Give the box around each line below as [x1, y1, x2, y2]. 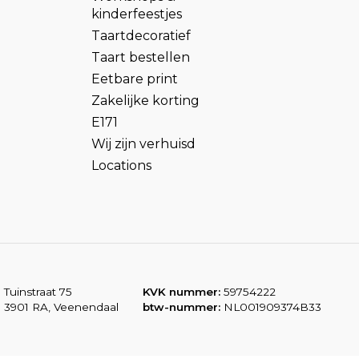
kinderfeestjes [91, 6, 182, 22]
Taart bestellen [91, 49, 190, 65]
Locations [91, 157, 151, 173]
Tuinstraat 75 [4, 284, 72, 298]
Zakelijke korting [91, 92, 200, 108]
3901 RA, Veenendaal [4, 300, 119, 313]
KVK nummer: [143, 284, 220, 298]
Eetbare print [91, 71, 178, 87]
